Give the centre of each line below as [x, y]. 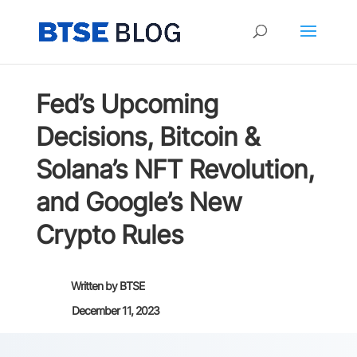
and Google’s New [138, 202]
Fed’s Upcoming [127, 104]
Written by [95, 286]
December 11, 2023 [115, 310]
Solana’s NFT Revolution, [175, 169]
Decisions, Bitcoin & [147, 137]
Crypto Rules [109, 235]
